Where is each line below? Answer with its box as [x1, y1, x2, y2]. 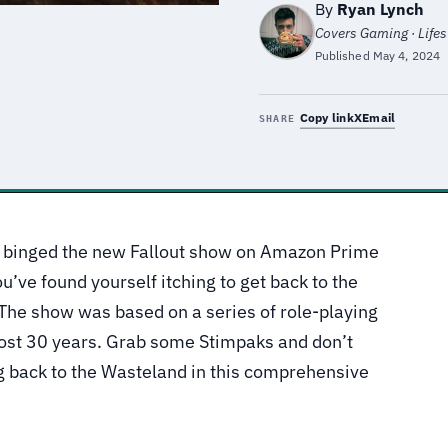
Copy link [299, 110, 354, 126]
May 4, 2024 [372, 48, 441, 64]
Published [314, 48, 373, 64]
